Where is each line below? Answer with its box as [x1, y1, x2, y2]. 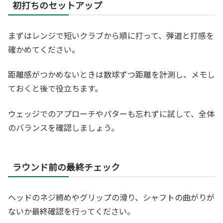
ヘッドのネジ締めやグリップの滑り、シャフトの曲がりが [8, 191, 215, 203]
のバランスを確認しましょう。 [8, 121, 119, 133]
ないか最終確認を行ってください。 [8, 205, 135, 217]
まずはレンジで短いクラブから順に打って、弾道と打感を [8, 29, 214, 41]
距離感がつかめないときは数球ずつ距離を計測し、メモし [8, 68, 215, 81]
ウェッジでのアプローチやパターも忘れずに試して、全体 [8, 107, 215, 119]
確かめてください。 [8, 43, 80, 55]
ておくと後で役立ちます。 [8, 82, 103, 95]
